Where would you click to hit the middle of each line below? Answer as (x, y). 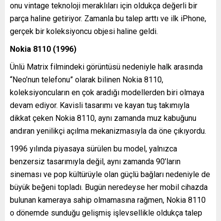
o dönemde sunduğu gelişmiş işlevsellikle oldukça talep (106, 213)
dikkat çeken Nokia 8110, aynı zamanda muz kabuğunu (103, 118)
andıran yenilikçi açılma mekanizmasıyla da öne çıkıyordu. (108, 131)
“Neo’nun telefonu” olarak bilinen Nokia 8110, (87, 79)
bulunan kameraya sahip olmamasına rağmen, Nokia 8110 (108, 200)
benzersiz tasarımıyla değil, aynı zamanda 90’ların (95, 161)
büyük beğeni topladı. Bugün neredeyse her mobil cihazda (109, 187)
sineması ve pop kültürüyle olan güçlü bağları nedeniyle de (110, 174)
